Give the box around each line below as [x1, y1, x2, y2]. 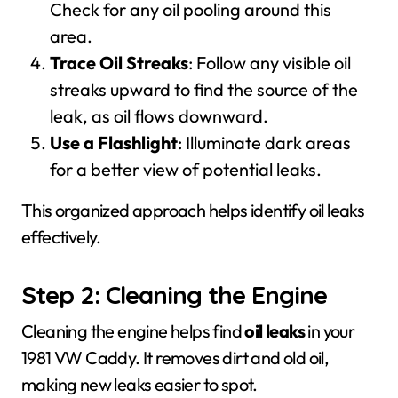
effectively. [21, 226, 101, 248]
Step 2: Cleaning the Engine [21, 279, 327, 310]
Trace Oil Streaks [50, 52, 188, 74]
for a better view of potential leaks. [50, 158, 322, 180]
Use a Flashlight [50, 131, 178, 154]
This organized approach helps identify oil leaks [21, 199, 365, 221]
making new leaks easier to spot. [21, 373, 258, 395]
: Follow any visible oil [188, 52, 351, 74]
